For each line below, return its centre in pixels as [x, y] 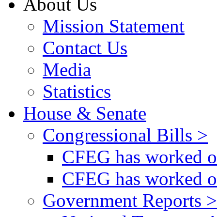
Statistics [77, 91]
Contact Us [85, 47]
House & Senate [85, 113]
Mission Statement [114, 26]
